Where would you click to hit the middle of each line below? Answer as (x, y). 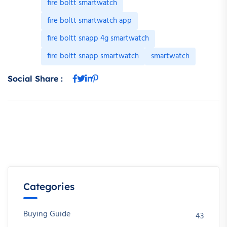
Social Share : (35, 79)
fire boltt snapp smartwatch (93, 56)
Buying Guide (47, 215)
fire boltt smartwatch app (89, 21)
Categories (49, 187)
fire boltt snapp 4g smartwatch (98, 39)
